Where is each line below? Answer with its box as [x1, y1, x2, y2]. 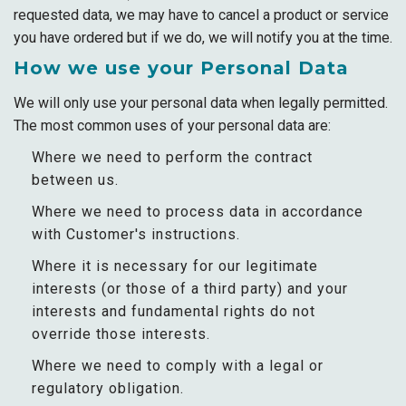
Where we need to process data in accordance [32, 203, 363, 220]
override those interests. [32, 325, 210, 343]
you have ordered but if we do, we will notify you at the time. [14, 29, 392, 46]
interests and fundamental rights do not [32, 303, 315, 320]
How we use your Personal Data [14, 57, 349, 79]
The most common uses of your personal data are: [14, 117, 331, 134]
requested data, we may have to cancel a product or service [14, 6, 389, 24]
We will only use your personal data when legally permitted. [14, 94, 388, 111]
